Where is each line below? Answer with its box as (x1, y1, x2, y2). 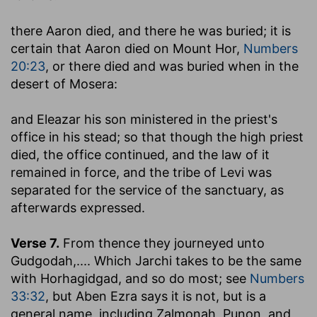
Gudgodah (11, 253, 73, 268)
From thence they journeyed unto (63, 235, 265, 250)
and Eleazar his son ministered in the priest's (11, 111, 277, 127)
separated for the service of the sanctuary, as (11, 182, 284, 197)
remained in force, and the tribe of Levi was (11, 164, 272, 180)
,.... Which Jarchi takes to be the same (73, 253, 301, 268)
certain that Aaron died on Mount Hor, (11, 40, 243, 56)
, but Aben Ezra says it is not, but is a (45, 288, 266, 304)
